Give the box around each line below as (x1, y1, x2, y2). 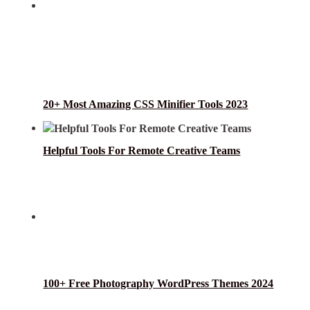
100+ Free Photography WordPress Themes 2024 (43, 277, 274, 290)
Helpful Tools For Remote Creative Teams (43, 144, 241, 157)
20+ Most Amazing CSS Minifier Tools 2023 (43, 98, 248, 111)
